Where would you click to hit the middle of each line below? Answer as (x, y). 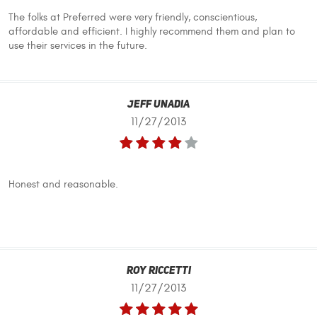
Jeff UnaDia (158, 105)
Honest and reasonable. (63, 184)
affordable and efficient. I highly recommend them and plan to (152, 32)
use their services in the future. (78, 46)
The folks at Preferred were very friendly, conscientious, (133, 18)
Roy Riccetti (158, 272)
